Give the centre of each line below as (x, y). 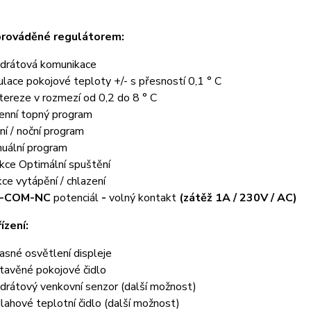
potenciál (76, 198)
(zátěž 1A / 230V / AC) (238, 198)
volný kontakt (142, 198)
